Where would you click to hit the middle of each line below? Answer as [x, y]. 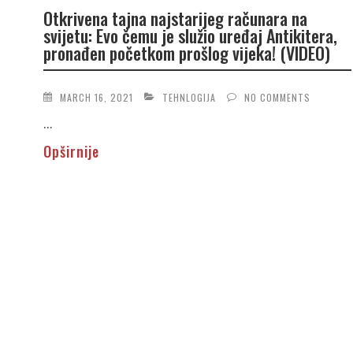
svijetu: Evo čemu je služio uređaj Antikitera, [190, 36]
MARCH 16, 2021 [96, 97]
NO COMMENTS [277, 97]
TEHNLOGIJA [189, 97]
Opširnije [71, 151]
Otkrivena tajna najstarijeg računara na [175, 19]
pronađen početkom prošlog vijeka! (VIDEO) [186, 53]
